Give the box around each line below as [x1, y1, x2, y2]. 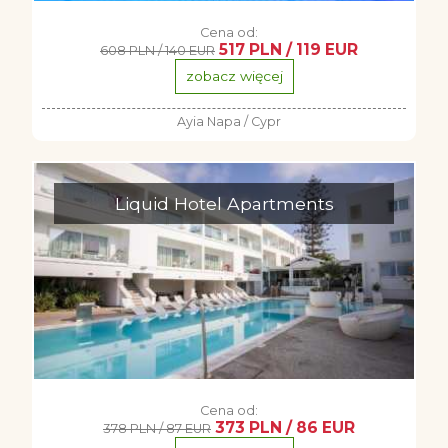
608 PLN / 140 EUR [100, 43, 215, 58]
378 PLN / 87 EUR [103, 421, 211, 436]
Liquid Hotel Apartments [114, 193, 334, 214]
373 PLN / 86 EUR [215, 418, 355, 437]
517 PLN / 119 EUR [219, 40, 358, 59]
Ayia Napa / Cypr [177, 114, 281, 129]
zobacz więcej [185, 68, 283, 84]
